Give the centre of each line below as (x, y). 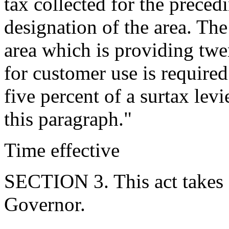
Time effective (62, 150)
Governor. (45, 204)
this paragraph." (68, 119)
